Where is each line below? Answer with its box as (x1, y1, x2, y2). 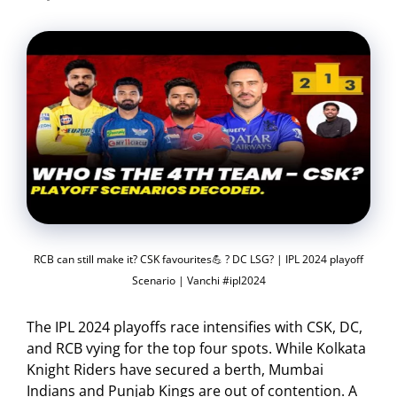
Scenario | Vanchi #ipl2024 (131, 272, 266, 288)
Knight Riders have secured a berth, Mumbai (27, 360, 323, 380)
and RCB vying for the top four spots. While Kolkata (27, 339, 366, 359)
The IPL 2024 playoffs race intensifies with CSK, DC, (27, 317, 362, 338)
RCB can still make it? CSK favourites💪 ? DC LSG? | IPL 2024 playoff (34, 251, 363, 267)
